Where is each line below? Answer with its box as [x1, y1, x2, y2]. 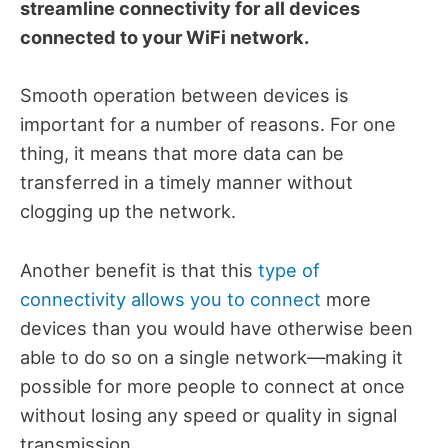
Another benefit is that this [20, 258, 258, 281]
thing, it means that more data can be [20, 142, 344, 165]
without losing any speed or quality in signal [20, 403, 397, 426]
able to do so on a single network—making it [20, 345, 403, 368]
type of [258, 258, 320, 281]
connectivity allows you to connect [20, 287, 321, 310]
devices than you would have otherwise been [20, 316, 413, 339]
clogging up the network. [20, 200, 236, 223]
